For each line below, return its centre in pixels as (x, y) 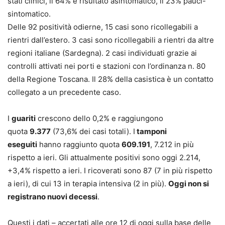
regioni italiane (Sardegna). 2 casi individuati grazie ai (102, 53)
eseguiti (22, 144)
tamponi (151, 131)
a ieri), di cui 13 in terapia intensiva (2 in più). (88, 183)
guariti (24, 118)
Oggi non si (189, 183)
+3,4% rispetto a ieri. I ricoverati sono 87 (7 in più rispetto (110, 170)
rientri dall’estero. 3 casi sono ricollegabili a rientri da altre (111, 40)
